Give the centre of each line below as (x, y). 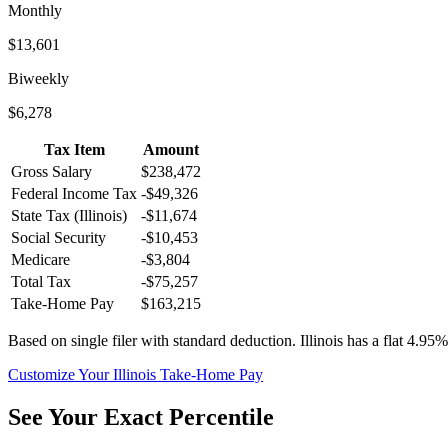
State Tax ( (45, 215)
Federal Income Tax (74, 193)
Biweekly (38, 78)
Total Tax (41, 281)
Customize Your (60, 374)
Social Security (58, 237)
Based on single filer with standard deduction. (152, 340)
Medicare (40, 259)
